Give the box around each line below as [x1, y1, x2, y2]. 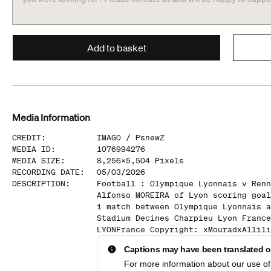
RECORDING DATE [12, 167, 80, 177]
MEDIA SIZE [12, 155, 60, 166]
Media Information [12, 111, 90, 123]
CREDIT [12, 132, 41, 143]
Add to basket [87, 42, 146, 54]
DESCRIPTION [12, 178, 65, 189]
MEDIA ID [12, 144, 51, 154]
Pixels [155, 155, 184, 166]
